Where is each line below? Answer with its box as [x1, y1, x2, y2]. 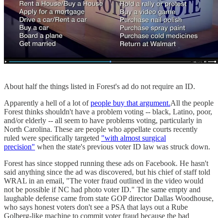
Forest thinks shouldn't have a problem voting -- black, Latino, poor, [4, 108, 212, 116]
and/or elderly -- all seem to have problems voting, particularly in [4, 116, 202, 125]
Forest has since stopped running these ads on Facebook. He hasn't [4, 159, 208, 168]
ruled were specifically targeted [4, 134, 101, 143]
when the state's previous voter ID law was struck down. [35, 143, 210, 151]
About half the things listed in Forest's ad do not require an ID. [4, 82, 199, 91]
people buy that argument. [91, 99, 170, 108]
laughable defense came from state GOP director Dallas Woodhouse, [4, 194, 214, 203]
